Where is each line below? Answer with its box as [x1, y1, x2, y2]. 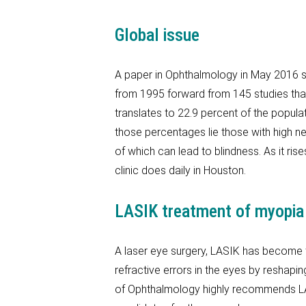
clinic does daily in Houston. [115, 164, 246, 177]
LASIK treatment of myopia [115, 201, 304, 221]
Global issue [115, 25, 199, 45]
